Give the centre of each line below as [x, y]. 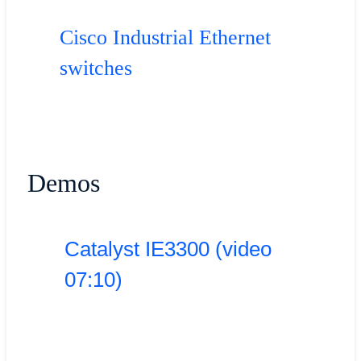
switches [95, 68]
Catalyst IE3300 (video [168, 249]
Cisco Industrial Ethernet [165, 38]
